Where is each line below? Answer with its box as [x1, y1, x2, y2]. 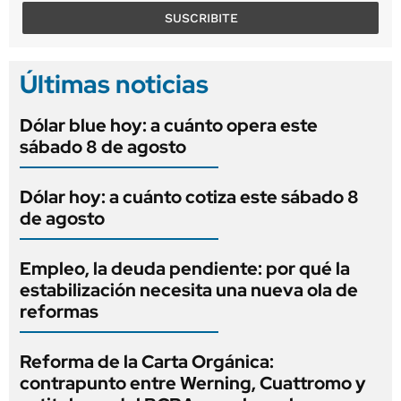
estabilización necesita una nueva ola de [20, 277, 358, 302]
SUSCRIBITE [164, 10, 238, 25]
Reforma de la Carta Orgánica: [20, 349, 274, 373]
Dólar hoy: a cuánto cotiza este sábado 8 [20, 184, 359, 209]
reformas [20, 299, 98, 323]
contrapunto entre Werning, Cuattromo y [20, 371, 366, 395]
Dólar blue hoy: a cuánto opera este [20, 113, 318, 137]
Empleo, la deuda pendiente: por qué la [20, 256, 350, 280]
